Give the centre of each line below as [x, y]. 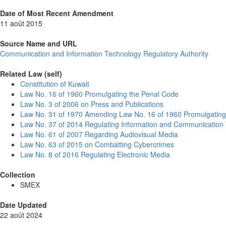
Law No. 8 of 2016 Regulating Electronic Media [95, 154]
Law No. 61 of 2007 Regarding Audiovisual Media [99, 134]
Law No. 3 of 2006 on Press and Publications [92, 104]
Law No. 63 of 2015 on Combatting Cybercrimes [97, 144]
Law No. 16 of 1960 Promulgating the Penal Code [99, 94]
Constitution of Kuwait [55, 83]
